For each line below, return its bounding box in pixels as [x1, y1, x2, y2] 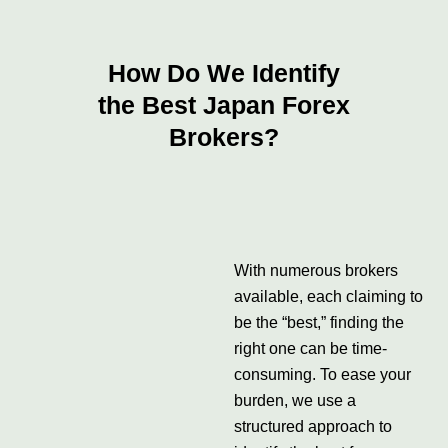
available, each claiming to [233, 288, 423, 305]
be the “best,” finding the [233, 314, 404, 331]
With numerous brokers [233, 262, 398, 279]
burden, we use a [233, 392, 356, 409]
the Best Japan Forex [98, 91, 350, 119]
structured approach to [233, 418, 392, 435]
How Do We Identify [108, 59, 340, 87]
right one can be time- [233, 340, 387, 357]
